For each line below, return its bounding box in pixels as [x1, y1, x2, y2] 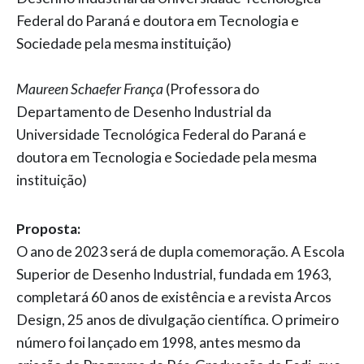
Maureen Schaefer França [16, 80, 163, 97]
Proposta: [16, 220, 80, 237]
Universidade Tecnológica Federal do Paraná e [16, 126, 306, 143]
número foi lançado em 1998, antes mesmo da [16, 334, 301, 351]
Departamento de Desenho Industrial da [16, 103, 271, 120]
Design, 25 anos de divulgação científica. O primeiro [16, 311, 339, 328]
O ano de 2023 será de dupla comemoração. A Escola [16, 243, 344, 260]
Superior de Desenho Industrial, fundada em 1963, [16, 266, 331, 283]
